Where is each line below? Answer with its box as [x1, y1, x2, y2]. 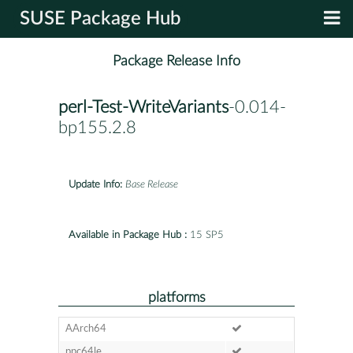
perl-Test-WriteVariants [58, 98, 229, 117]
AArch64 [65, 323, 106, 334]
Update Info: [69, 179, 122, 190]
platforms [147, 290, 206, 304]
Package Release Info [113, 54, 240, 69]
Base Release [125, 179, 178, 190]
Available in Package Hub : [69, 229, 187, 240]
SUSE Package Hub [20, 9, 181, 28]
